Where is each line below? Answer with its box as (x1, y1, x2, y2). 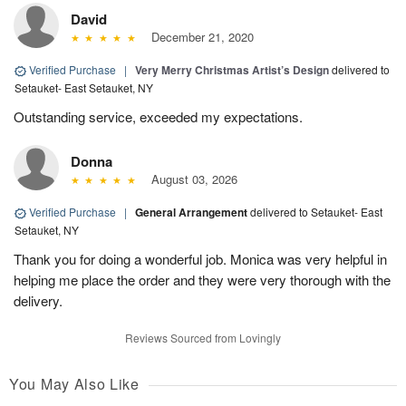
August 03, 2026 (143, 170, 237, 188)
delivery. (14, 291, 63, 311)
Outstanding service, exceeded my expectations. (14, 107, 303, 127)
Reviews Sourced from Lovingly (125, 330, 281, 346)
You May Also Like (9, 373, 140, 395)
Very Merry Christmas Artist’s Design (135, 62, 329, 79)
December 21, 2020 (143, 28, 254, 46)
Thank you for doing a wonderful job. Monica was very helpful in (14, 249, 387, 269)
